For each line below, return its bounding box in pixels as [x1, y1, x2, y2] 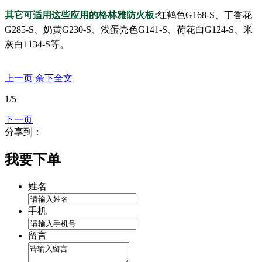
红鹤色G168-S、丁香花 [157, 10, 252, 20]
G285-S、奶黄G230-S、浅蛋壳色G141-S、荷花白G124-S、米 [5, 25, 253, 35]
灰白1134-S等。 [5, 39, 69, 50]
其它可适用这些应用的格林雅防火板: [5, 10, 157, 20]
